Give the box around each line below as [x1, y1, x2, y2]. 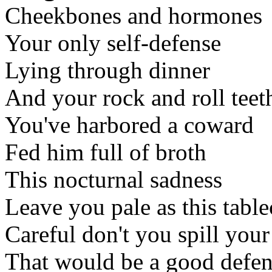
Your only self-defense [5, 29, 221, 56]
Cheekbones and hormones [5, 2, 262, 29]
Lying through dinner [5, 56, 210, 83]
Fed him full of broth [5, 138, 206, 165]
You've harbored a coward [5, 111, 254, 138]
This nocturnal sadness [5, 166, 222, 192]
